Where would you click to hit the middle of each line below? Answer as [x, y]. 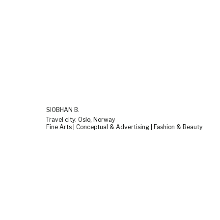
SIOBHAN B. [63, 110]
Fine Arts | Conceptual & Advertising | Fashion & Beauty [124, 127]
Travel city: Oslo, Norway [81, 120]
